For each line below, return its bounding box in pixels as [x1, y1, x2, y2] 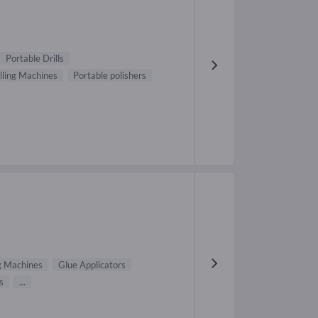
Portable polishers [73, 69, 146, 81]
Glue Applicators [58, 259, 126, 271]
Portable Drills [6, 52, 64, 64]
